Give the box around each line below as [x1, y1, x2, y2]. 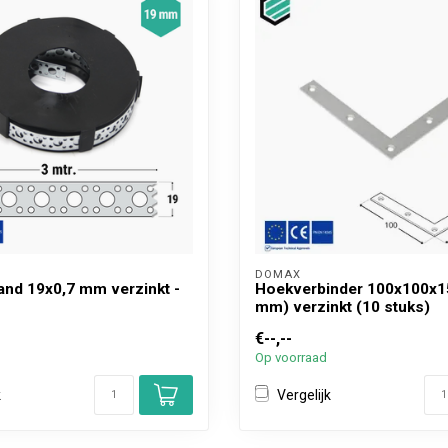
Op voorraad [255, 350, 327, 365]
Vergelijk [277, 386, 331, 403]
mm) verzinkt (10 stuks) [255, 298, 430, 316]
